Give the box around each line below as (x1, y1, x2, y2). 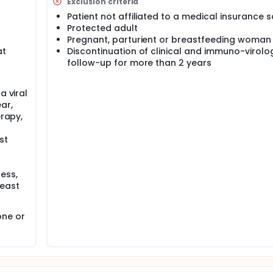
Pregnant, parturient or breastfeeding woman (67, 34, 271, 46)
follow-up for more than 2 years (67, 57, 212, 69)
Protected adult (67, 22, 138, 34)
